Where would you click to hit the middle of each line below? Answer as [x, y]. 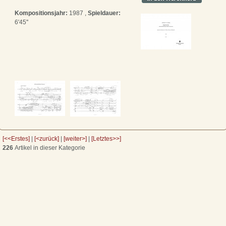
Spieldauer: [104, 13]
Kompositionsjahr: [41, 13]
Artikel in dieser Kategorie [49, 148]
